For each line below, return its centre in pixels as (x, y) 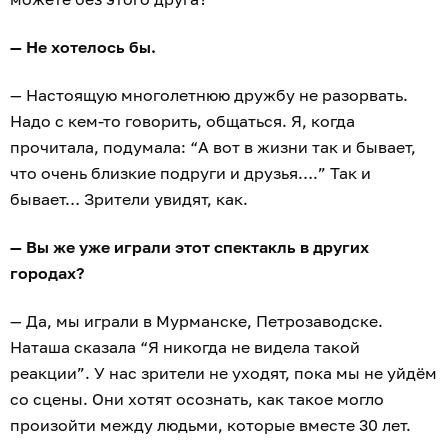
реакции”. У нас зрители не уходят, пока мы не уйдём (223, 373)
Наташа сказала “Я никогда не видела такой (185, 347)
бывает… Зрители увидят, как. (129, 199)
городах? (47, 273)
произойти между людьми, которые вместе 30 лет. (212, 425)
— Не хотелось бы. (83, 47)
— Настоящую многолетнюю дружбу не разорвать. (209, 95)
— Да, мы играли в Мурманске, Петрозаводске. (196, 321)
